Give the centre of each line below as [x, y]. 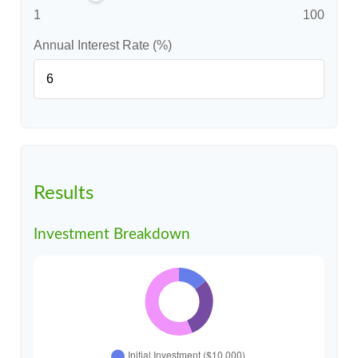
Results [64, 193]
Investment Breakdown [112, 235]
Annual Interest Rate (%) [103, 45]
